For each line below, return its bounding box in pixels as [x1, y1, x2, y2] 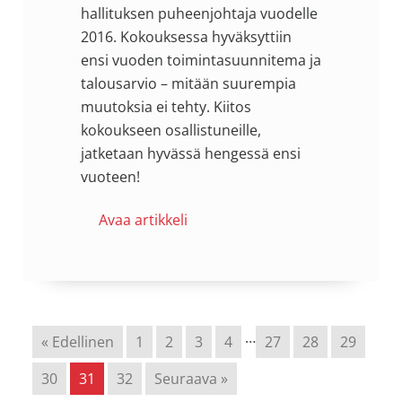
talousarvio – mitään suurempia [80, 73, 296, 93]
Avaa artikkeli [98, 209, 188, 230]
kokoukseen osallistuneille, [80, 119, 261, 140]
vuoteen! [80, 166, 140, 187]
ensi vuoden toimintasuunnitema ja [80, 49, 321, 70]
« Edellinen [40, 331, 114, 352]
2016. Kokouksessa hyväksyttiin [80, 26, 292, 47]
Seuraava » [153, 368, 228, 389]
